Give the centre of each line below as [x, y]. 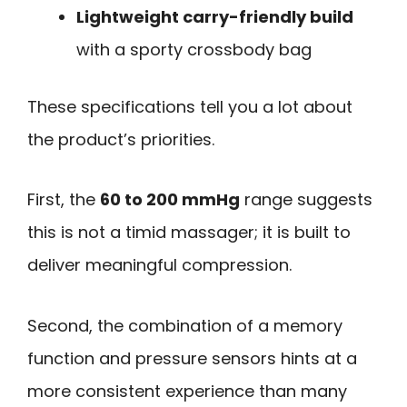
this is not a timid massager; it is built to [189, 233]
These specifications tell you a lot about [190, 106]
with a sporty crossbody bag [194, 49]
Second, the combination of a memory [185, 325]
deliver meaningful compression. [159, 265]
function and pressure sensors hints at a [192, 358]
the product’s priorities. [121, 139]
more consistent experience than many [187, 391]
